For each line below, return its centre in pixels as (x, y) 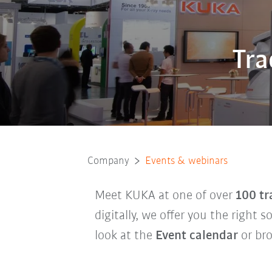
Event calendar (196, 236)
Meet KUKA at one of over (165, 195)
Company (108, 161)
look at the (125, 236)
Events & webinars (186, 161)
